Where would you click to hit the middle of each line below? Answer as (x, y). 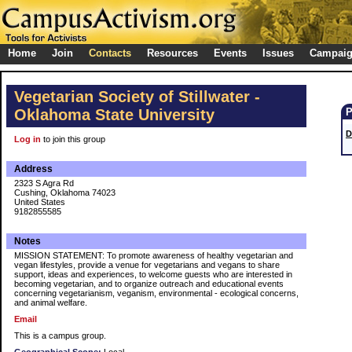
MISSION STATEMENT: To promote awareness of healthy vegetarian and (154, 255)
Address (33, 169)
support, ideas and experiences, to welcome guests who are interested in (153, 274)
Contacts (110, 53)
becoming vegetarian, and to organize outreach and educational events (149, 284)
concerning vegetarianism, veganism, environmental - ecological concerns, (156, 293)
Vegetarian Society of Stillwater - (137, 97)
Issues (278, 53)
